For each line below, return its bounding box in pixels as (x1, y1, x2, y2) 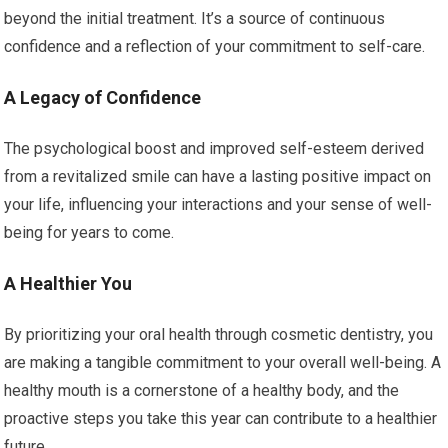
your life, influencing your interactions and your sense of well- (4, 195, 433, 214)
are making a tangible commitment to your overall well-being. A (4, 353, 442, 372)
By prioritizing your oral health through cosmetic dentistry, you (4, 325, 434, 344)
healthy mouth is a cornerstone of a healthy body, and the (4, 381, 400, 400)
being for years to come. (4, 223, 175, 242)
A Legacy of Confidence (4, 87, 202, 108)
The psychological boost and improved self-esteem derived (4, 139, 425, 158)
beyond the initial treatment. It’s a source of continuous (4, 9, 386, 28)
